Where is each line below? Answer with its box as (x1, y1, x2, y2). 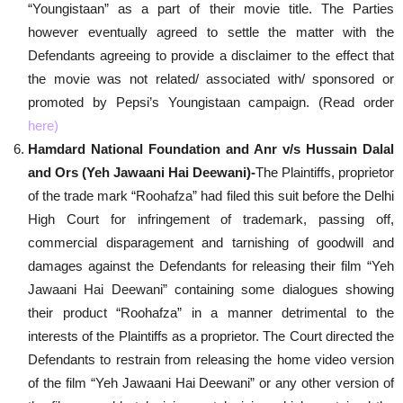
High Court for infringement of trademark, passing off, (28, 211, 394, 227)
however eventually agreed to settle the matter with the (28, 24, 394, 40)
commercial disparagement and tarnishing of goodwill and (28, 235, 394, 250)
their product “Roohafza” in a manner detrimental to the (28, 305, 394, 320)
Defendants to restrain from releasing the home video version (28, 352, 394, 367)
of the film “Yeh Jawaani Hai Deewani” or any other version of (28, 375, 394, 390)
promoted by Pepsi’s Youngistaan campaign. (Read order (28, 94, 394, 110)
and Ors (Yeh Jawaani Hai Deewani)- (28, 165, 255, 180)
